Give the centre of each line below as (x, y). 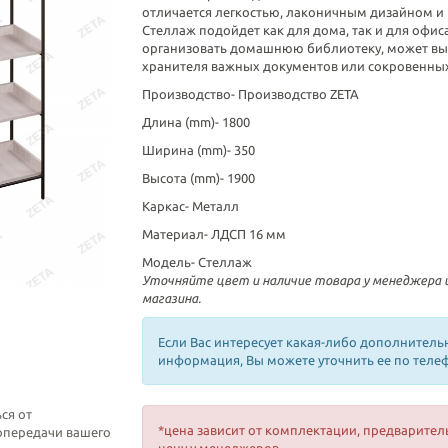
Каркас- (166, 206)
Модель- (169, 262)
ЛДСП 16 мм (248, 234)
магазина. (171, 298)
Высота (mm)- (184, 178)
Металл (215, 206)
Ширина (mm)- (187, 150)
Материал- (176, 234)
